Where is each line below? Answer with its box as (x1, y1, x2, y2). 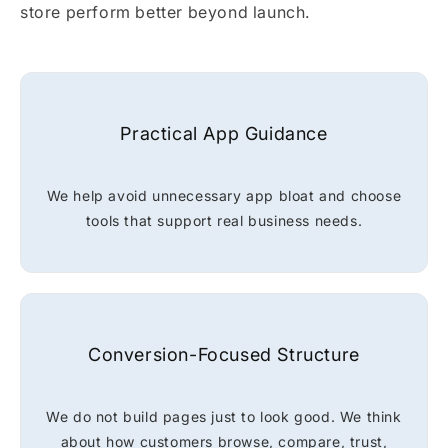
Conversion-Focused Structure (88, 343, 360, 365)
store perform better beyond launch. (20, 2, 311, 22)
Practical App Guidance (120, 122, 328, 144)
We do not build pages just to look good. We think (46, 407, 402, 425)
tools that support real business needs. (85, 211, 363, 229)
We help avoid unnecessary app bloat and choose (46, 186, 402, 204)
